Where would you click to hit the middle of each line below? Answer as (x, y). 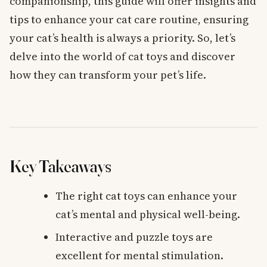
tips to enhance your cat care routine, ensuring (129, 20)
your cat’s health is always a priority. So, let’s (122, 38)
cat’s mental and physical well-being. (148, 214)
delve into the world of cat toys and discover (122, 57)
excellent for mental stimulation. (140, 255)
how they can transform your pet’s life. (108, 75)
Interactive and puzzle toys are (134, 237)
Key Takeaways (60, 166)
